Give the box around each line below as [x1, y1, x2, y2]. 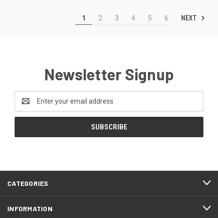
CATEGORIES [7, 179, 49, 187]
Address [15, 102, 40, 110]
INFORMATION [7, 204, 53, 213]
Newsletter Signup [44, 64, 174, 83]
